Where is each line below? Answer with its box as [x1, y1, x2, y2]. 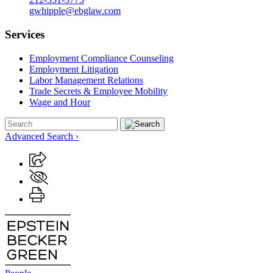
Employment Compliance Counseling [29, 52, 174, 63]
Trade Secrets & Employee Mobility [29, 85, 168, 96]
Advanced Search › [5, 130, 79, 141]
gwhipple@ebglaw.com [29, 5, 121, 16]
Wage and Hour [29, 96, 90, 107]
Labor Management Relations [29, 74, 143, 85]
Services [5, 28, 44, 41]
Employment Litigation [29, 63, 118, 74]
